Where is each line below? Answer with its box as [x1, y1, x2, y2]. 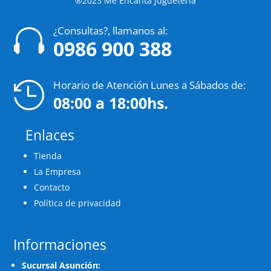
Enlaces [25, 125, 75, 145]
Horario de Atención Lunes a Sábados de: [53, 78, 246, 93]
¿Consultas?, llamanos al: [53, 24, 168, 38]
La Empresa [34, 166, 82, 178]
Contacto [34, 181, 70, 194]
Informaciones [13, 235, 107, 255]
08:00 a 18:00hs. [53, 93, 168, 114]
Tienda [34, 150, 62, 162]
